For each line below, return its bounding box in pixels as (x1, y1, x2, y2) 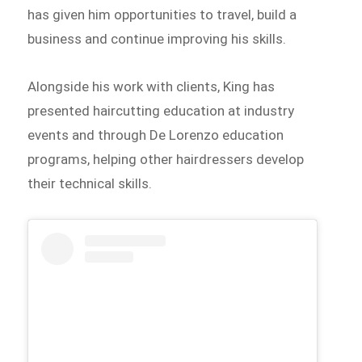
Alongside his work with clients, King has (27, 78, 276, 95)
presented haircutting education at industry (27, 103, 295, 120)
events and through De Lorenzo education (27, 127, 284, 144)
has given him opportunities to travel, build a (27, 6, 297, 23)
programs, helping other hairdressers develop (27, 151, 305, 168)
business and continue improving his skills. (27, 30, 290, 47)
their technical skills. (27, 175, 153, 192)
